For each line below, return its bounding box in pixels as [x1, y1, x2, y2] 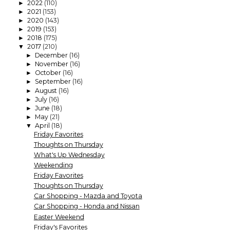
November [34, 60, 70, 68]
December [34, 51, 69, 60]
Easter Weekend [33, 213, 84, 221]
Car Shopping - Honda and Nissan [33, 202, 140, 210]
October [34, 69, 63, 77]
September [34, 78, 72, 86]
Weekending [33, 161, 73, 169]
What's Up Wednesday [33, 151, 105, 159]
